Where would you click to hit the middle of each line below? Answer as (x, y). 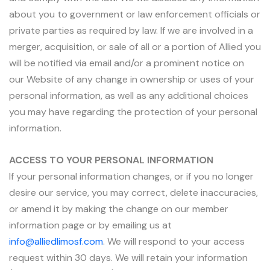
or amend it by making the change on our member (119, 209)
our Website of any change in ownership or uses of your (132, 80)
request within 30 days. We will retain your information (128, 257)
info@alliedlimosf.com (56, 241)
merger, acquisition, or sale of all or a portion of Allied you (135, 47)
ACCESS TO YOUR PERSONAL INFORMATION (111, 160)
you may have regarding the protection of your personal (133, 112)
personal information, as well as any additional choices (129, 96)
